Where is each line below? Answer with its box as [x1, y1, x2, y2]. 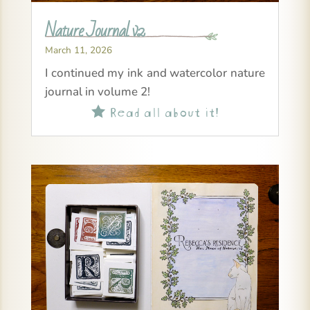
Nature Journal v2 [44, 14, 145, 47]
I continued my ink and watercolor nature [44, 65, 266, 82]
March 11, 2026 [44, 44, 112, 57]
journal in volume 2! [44, 84, 150, 100]
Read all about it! [104, 100, 219, 121]
